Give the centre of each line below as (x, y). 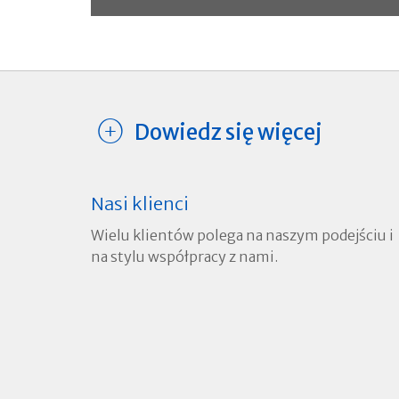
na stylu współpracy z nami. (184, 256)
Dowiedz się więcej (228, 132)
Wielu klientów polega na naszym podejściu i (242, 235)
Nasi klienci (140, 204)
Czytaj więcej (158, 43)
